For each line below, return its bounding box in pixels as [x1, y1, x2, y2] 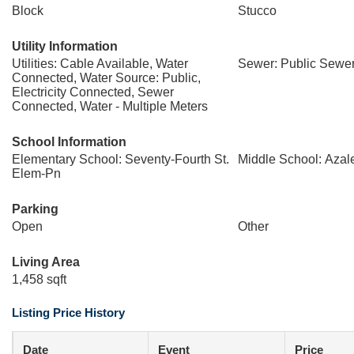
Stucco [237, 4, 277, 17]
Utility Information [12, 40, 118, 53]
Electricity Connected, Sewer [12, 85, 174, 99]
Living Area [12, 255, 80, 269]
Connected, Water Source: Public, [12, 71, 201, 85]
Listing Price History [12, 306, 125, 319]
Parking [12, 202, 58, 216]
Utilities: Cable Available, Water [12, 57, 188, 70]
